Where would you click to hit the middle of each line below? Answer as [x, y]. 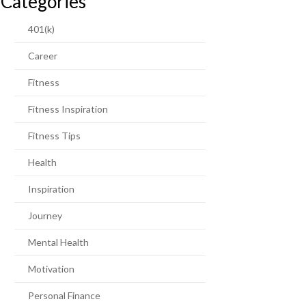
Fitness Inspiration [68, 109]
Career [43, 56]
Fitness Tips [54, 136]
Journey [45, 215]
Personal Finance [64, 295]
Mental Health [58, 242]
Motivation [51, 269]
